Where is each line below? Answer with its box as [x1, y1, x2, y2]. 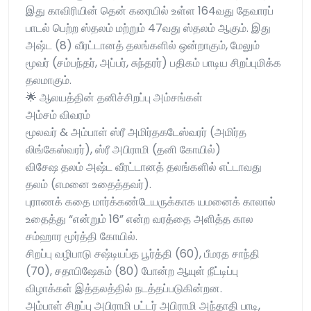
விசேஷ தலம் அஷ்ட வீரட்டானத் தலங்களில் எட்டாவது [26, 159, 262, 176]
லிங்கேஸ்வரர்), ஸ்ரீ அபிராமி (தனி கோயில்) [26, 142, 221, 158]
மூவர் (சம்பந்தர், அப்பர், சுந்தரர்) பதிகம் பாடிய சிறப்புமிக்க [26, 55, 281, 72]
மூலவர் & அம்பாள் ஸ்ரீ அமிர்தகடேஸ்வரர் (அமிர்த [26, 124, 246, 141]
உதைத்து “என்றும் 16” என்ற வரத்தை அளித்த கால [26, 211, 253, 228]
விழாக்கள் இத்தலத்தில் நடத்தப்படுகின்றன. [26, 280, 222, 297]
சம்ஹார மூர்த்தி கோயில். [26, 228, 137, 245]
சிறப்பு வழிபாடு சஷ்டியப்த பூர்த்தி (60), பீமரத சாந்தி [26, 246, 260, 262]
